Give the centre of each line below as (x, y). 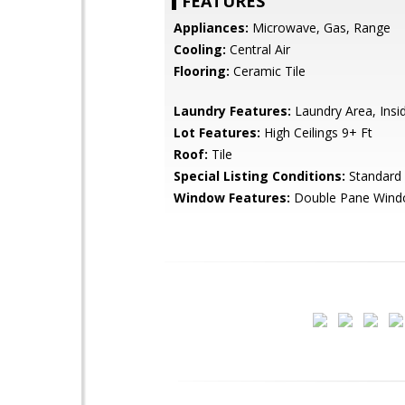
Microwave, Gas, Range (320, 28)
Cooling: (200, 49)
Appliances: (211, 28)
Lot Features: (217, 132)
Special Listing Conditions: (259, 176)
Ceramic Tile (268, 71)
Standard (373, 176)
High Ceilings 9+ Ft (316, 132)
